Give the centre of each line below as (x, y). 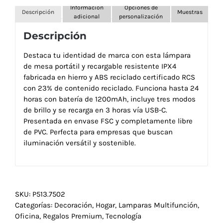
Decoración (73, 205)
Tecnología (123, 216)
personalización (141, 16)
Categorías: (35, 205)
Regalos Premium (72, 216)
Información (87, 7)
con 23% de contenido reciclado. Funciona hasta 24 (111, 88)
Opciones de (141, 7)
